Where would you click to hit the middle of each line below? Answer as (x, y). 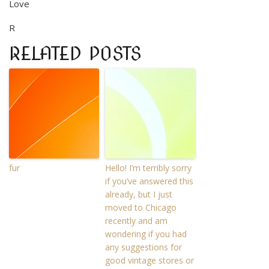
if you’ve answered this (149, 181)
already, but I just (139, 194)
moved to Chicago (141, 207)
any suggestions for (144, 247)
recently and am (136, 220)
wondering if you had (146, 234)
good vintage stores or (150, 260)
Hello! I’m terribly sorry (148, 168)
